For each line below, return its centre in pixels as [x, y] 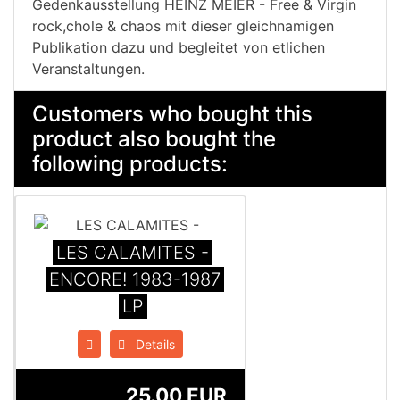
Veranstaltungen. [88, 68]
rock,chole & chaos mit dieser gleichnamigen [183, 25]
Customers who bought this [172, 113]
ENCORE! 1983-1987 [135, 279]
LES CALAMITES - [133, 252]
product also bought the [154, 138]
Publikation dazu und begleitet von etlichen [179, 47]
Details [150, 344]
